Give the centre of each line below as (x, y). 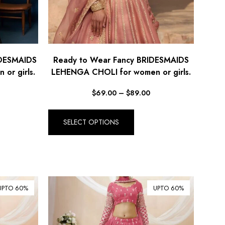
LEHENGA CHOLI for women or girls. (121, 72)
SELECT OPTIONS (91, 122)
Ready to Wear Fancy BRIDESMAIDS (121, 60)
